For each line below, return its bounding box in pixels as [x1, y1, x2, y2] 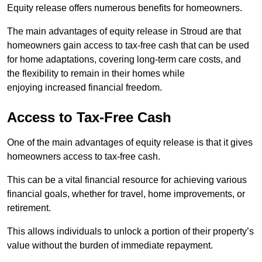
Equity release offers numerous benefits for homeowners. [7, 2, 242, 13]
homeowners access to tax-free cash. [7, 151, 160, 161]
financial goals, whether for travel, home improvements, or [7, 188, 245, 199]
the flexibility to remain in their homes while [7, 68, 185, 78]
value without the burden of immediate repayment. [7, 240, 213, 250]
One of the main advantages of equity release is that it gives [7, 137, 253, 147]
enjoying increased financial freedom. [7, 82, 162, 92]
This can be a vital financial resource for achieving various [7, 174, 247, 185]
